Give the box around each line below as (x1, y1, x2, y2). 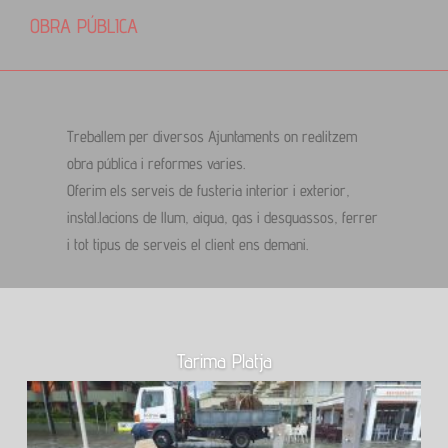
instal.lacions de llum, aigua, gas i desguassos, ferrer (67, 208, 379, 228)
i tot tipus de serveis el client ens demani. (67, 235, 309, 255)
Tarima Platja (176, 349, 272, 374)
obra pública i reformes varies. (67, 154, 246, 174)
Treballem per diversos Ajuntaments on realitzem (67, 127, 358, 147)
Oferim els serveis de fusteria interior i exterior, (67, 181, 351, 201)
